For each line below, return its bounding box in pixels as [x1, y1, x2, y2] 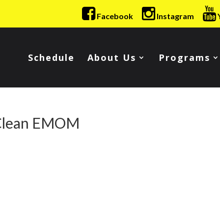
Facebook [95, 11, 133, 21]
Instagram [155, 11, 194, 21]
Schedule [28, 52, 75, 63]
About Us [87, 52, 136, 63]
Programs [159, 52, 210, 63]
